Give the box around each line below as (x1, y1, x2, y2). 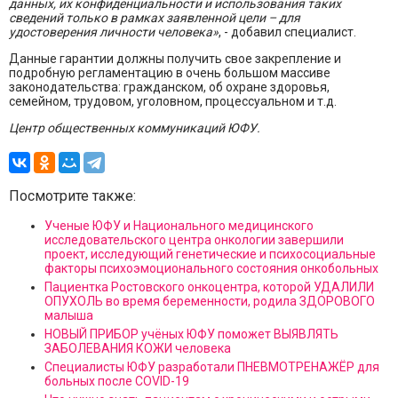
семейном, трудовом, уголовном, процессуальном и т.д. (9, 94, 337, 109)
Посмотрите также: (9, 187, 136, 205)
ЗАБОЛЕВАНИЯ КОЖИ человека (44, 341, 231, 356)
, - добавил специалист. (219, 25, 356, 40)
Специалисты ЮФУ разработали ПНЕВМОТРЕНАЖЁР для (44, 360, 379, 375)
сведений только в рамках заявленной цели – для (9, 11, 300, 26)
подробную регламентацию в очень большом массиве (9, 66, 330, 81)
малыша (44, 308, 93, 323)
